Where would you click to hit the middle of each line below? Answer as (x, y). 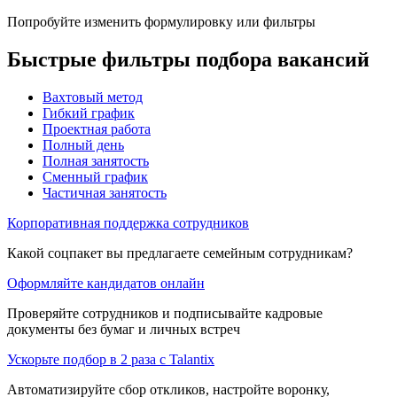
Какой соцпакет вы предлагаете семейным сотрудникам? (180, 253)
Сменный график (95, 176)
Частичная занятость (105, 192)
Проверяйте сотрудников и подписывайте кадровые (165, 313)
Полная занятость (96, 160)
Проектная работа (97, 128)
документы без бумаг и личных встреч (124, 329)
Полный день (83, 144)
